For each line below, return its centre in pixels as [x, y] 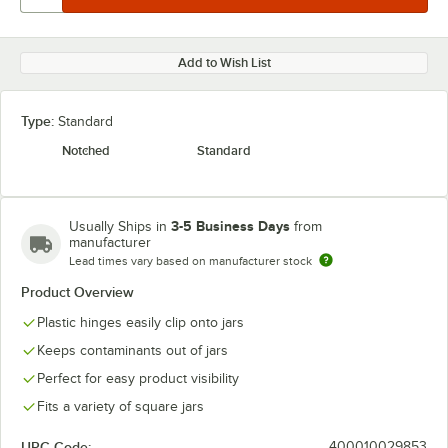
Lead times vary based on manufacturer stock [190, 261]
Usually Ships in [120, 226]
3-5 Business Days [230, 226]
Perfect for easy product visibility [138, 378]
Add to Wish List [224, 62]
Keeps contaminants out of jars [132, 350]
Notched [86, 150]
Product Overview [77, 292]
